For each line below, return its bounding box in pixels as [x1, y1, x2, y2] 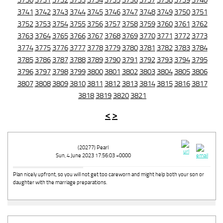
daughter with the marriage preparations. [13, 179, 107, 186]
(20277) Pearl [78, 144, 109, 151]
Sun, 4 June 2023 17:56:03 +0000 [55, 152, 131, 159]
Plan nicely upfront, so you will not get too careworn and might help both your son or [13, 171, 204, 178]
